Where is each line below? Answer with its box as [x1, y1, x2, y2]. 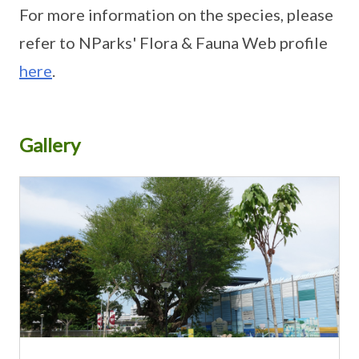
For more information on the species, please [19, 4, 333, 24]
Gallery [19, 132, 80, 156]
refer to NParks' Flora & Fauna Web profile [19, 32, 328, 52]
